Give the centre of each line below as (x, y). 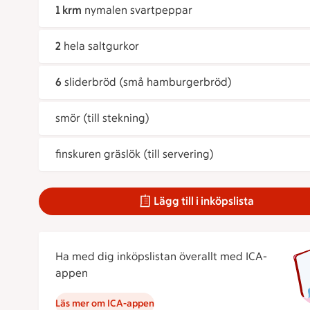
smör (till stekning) (102, 118)
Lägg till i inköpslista (204, 201)
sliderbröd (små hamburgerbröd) (148, 82)
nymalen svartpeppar (138, 10)
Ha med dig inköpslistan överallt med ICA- (161, 257)
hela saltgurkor (101, 46)
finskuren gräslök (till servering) (135, 154)
